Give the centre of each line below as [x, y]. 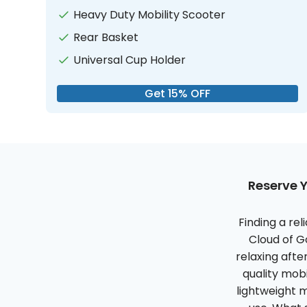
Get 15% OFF [178, 94]
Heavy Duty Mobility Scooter [150, 15]
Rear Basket [106, 38]
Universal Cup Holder [130, 60]
